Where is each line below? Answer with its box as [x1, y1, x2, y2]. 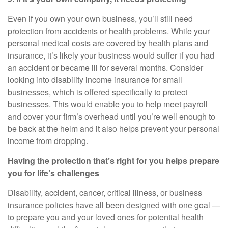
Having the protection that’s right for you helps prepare [8, 155, 219, 166]
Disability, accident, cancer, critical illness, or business [8, 187, 202, 198]
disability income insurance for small [51, 74, 182, 85]
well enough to [160, 110, 215, 122]
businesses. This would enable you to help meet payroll [8, 98, 208, 110]
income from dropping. [8, 135, 88, 147]
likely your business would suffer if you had [58, 49, 214, 61]
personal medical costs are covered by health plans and [8, 37, 208, 49]
